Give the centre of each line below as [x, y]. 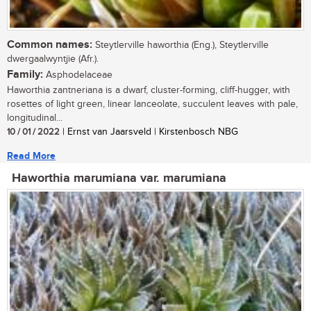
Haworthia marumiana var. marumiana [119, 179]
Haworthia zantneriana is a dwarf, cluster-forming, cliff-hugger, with [149, 91]
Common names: [50, 45]
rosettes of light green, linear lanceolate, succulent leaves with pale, [152, 104]
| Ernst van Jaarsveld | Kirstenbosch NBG [149, 132]
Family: [25, 75]
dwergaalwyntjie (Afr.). [53, 59]
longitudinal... [35, 118]
